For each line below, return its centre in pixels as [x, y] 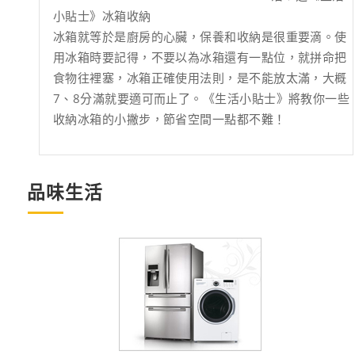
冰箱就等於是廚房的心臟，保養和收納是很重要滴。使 [200, 36]
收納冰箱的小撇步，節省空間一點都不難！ [170, 118]
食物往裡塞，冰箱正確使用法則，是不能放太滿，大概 [200, 77]
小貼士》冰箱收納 [102, 15]
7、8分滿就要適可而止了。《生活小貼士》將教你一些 [202, 98]
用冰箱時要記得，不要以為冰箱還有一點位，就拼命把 [200, 57]
